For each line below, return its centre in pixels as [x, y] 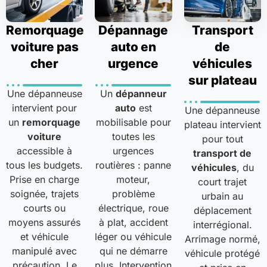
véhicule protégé [223, 254]
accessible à [45, 151]
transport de [223, 153]
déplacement [222, 211]
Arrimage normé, [222, 239]
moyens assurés [45, 223]
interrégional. [222, 225]
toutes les [133, 137]
